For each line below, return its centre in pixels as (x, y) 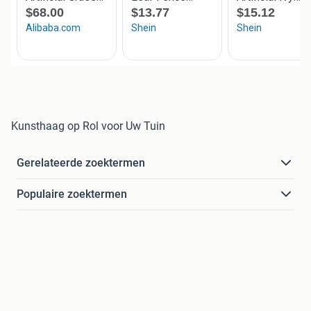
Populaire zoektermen (72, 194)
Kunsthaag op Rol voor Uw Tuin (88, 126)
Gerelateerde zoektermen (81, 163)
